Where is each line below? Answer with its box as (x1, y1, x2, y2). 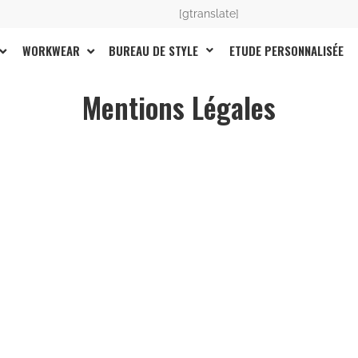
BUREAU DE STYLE (108, 41, 198, 59)
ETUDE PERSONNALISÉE (229, 41, 344, 59)
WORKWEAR (22, 42, 83, 60)
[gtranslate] (179, 7, 239, 20)
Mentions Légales (82, 86, 276, 128)
